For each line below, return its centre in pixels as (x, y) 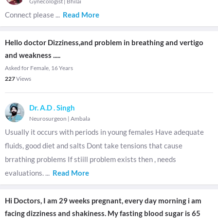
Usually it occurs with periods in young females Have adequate (104, 132)
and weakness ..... (33, 55)
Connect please (30, 15)
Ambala (80, 118)
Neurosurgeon (48, 118)
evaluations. (25, 173)
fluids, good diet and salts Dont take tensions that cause (94, 145)
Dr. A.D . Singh (52, 108)
